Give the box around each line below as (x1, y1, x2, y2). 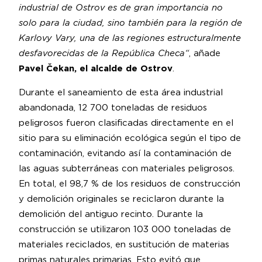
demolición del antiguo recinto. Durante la (19, 209, 203, 219)
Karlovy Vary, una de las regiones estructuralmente (19, 33, 241, 43)
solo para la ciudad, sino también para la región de (19, 18, 242, 27)
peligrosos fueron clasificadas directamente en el (19, 118, 233, 127)
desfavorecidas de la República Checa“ (19, 49, 189, 58)
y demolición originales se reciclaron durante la (19, 194, 224, 204)
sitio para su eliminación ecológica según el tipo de (19, 133, 241, 143)
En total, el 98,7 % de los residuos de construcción (19, 179, 240, 188)
